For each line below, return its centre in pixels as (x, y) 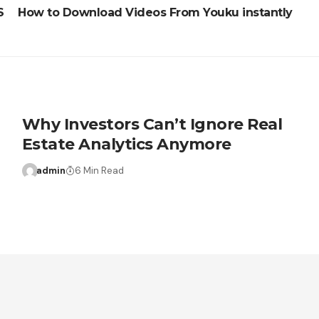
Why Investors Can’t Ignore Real (152, 124)
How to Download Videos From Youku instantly (155, 12)
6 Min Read (100, 170)
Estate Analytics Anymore (126, 144)
